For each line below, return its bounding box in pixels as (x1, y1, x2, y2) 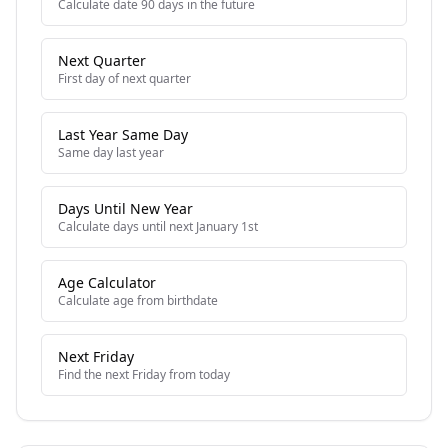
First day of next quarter (58, 70, 191, 87)
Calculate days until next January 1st (58, 218, 258, 235)
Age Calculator (58, 273, 156, 292)
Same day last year (58, 144, 164, 161)
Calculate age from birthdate (58, 292, 218, 309)
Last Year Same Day (58, 125, 188, 144)
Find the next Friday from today (58, 366, 230, 383)
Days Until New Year (58, 199, 193, 218)
